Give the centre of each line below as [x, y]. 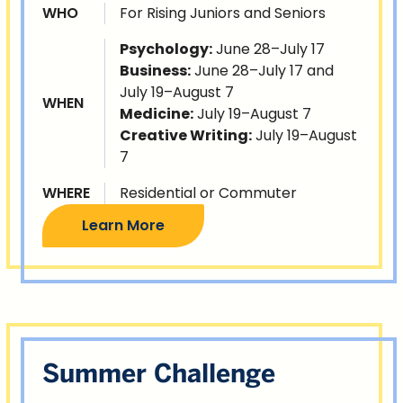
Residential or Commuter [208, 193]
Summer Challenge [159, 373]
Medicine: [157, 113]
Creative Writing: [186, 135]
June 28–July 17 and [262, 70]
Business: [155, 70]
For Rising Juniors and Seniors [223, 13]
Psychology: [166, 49]
